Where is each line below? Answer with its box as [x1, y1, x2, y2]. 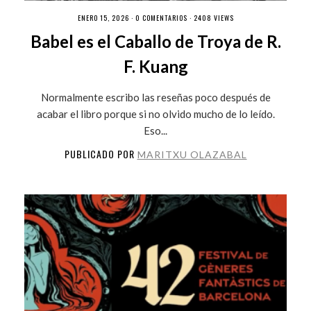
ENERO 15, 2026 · [77, 12, 135, 23]
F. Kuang [123, 56, 188, 76]
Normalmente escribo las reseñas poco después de [40, 90, 271, 103]
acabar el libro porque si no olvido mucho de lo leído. [36, 107, 275, 120]
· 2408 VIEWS [187, 12, 234, 23]
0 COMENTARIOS [135, 12, 187, 23]
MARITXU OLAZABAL [137, 148, 247, 160]
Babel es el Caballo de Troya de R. [30, 31, 281, 51]
